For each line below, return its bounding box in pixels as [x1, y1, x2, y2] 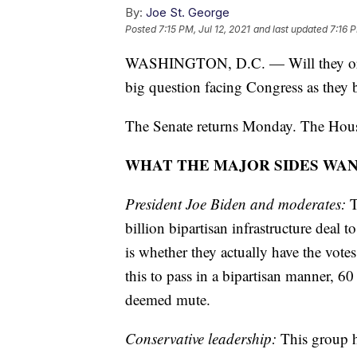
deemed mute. [125, 288, 210, 309]
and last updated [253, 22, 328, 35]
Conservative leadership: [125, 328, 280, 348]
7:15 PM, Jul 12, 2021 [159, 22, 250, 35]
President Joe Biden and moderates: [125, 193, 350, 214]
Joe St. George [146, 4, 229, 20]
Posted [125, 22, 159, 35]
